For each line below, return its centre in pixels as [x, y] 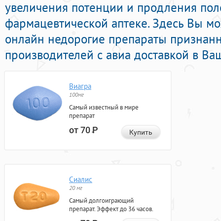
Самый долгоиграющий [101, 201]
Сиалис [81, 180]
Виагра [80, 86]
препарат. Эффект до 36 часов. [111, 209]
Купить [141, 132]
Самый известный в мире [104, 108]
